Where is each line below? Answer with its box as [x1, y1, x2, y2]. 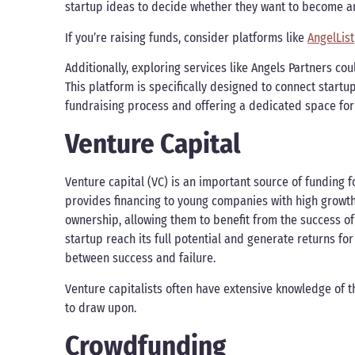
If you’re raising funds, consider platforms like [65, 29, 307, 45]
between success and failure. [65, 250, 216, 266]
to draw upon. [65, 300, 136, 315]
